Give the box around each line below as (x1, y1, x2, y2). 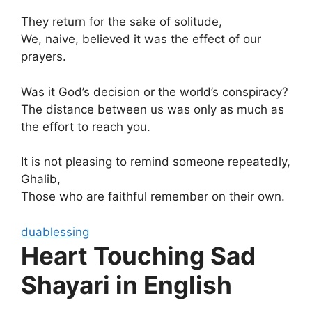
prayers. (21, 49, 66, 63)
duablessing (21, 224, 89, 239)
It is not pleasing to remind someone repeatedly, (21, 155, 290, 169)
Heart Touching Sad (21, 240, 256, 270)
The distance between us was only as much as (21, 102, 284, 116)
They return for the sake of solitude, (21, 15, 222, 29)
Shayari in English (21, 270, 232, 299)
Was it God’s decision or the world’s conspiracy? (21, 84, 288, 99)
